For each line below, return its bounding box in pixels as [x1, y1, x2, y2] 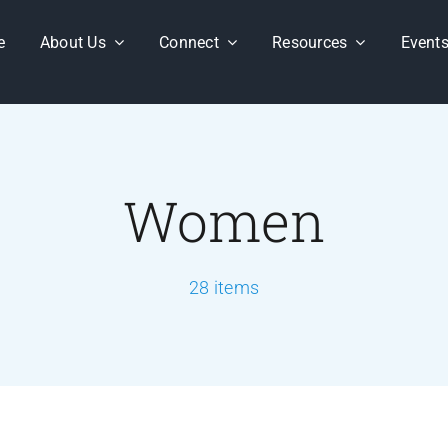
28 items [188, 277, 260, 298]
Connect [159, 32, 219, 52]
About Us [39, 32, 106, 52]
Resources [272, 32, 348, 52]
